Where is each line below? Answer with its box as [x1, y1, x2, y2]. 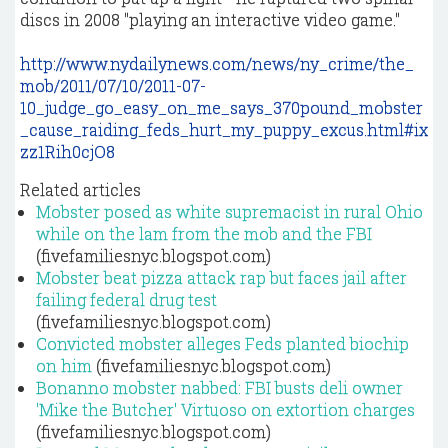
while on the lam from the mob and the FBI [36, 223, 372, 244]
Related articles [20, 179, 141, 200]
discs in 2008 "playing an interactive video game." [20, 9, 400, 30]
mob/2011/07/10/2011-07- [20, 75, 206, 96]
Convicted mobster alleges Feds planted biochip [36, 333, 409, 354]
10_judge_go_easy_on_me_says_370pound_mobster [20, 97, 423, 118]
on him [36, 355, 92, 376]
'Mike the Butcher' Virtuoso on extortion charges [36, 399, 415, 420]
